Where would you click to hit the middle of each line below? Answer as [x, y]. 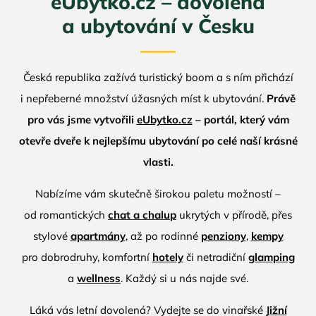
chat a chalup [142, 215]
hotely [168, 257]
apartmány [98, 236]
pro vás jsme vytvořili [82, 120]
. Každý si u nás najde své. [184, 278]
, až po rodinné [163, 236]
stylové [51, 236]
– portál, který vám [241, 120]
